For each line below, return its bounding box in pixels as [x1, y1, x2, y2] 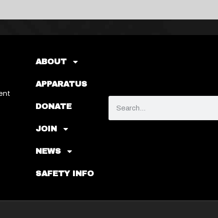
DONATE [35, 102, 72, 111]
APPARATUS [35, 80, 87, 89]
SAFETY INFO [35, 169, 94, 178]
